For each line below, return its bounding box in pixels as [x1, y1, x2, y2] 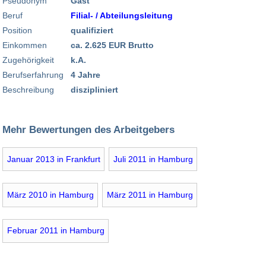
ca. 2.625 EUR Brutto [71, 40, 154, 50]
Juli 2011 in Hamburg [113, 154, 193, 164]
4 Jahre [71, 69, 100, 80]
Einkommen [2, 40, 47, 50]
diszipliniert [71, 84, 118, 94]
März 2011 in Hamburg [106, 190, 193, 200]
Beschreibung [2, 84, 54, 94]
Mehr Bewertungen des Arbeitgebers [2, 123, 175, 135]
